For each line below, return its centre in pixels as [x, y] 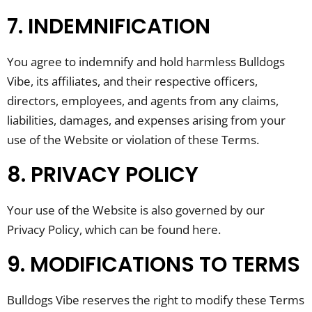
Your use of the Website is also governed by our [136, 210]
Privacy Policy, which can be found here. [114, 230]
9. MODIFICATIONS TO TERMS [154, 265]
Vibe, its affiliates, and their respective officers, [132, 81]
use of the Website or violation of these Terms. [133, 140]
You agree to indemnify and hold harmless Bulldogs [146, 62]
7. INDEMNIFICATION [109, 27]
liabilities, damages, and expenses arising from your [146, 120]
